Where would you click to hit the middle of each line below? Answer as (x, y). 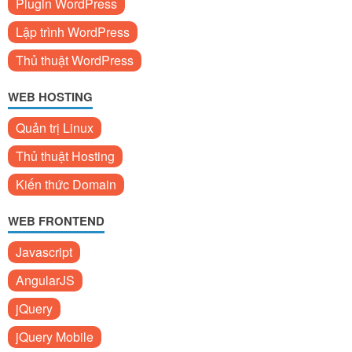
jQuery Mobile (55, 336)
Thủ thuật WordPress (75, 60)
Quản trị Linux (55, 127)
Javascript (44, 251)
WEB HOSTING (50, 96)
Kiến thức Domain (66, 184)
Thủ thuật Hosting (65, 156)
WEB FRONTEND (56, 220)
